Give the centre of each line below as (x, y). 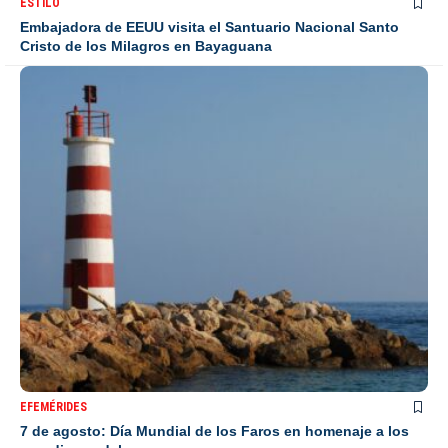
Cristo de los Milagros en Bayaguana (146, 46)
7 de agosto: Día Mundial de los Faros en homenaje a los (214, 431)
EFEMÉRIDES (53, 407)
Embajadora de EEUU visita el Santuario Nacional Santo (209, 27)
